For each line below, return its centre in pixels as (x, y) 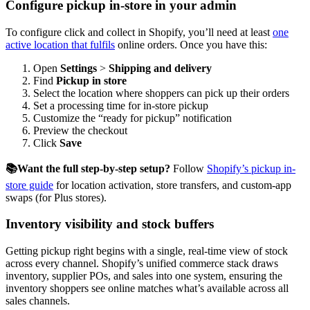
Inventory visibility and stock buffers (110, 224)
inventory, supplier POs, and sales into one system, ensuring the (144, 276)
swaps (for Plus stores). (56, 197)
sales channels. (39, 301)
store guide (29, 185)
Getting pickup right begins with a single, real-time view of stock (147, 251)
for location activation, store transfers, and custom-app (172, 185)
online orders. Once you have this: (191, 44)
